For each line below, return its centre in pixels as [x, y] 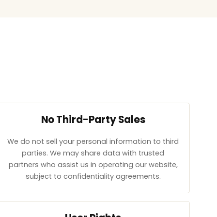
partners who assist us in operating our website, [93, 165]
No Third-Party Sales [93, 119]
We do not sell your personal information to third [93, 142]
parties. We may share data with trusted [93, 153]
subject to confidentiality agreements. [93, 177]
